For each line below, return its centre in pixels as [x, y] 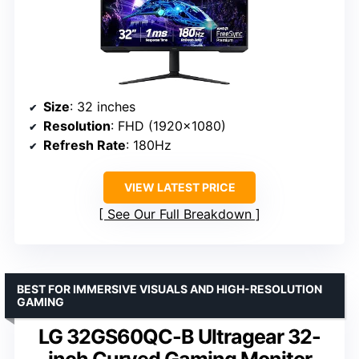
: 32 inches [103, 106]
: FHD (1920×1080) [168, 125]
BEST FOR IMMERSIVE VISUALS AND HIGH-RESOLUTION [169, 288]
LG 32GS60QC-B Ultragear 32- [179, 336]
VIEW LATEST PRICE [179, 187]
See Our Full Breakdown [179, 214]
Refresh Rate [85, 145]
